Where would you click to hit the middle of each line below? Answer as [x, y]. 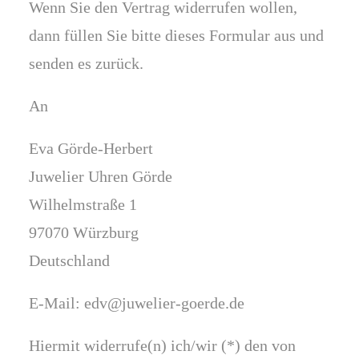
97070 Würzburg [84, 232]
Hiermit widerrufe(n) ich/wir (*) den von [162, 345]
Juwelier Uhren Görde [101, 176]
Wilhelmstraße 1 [83, 204]
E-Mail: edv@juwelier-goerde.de [137, 303]
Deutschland [69, 260]
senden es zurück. [86, 63]
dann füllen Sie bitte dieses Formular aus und [176, 35]
